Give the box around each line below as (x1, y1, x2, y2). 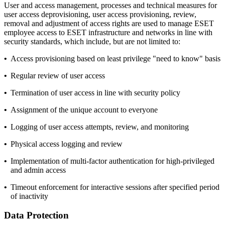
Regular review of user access (11, 71, 105, 80)
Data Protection (4, 210, 69, 221)
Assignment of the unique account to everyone (11, 105, 158, 114)
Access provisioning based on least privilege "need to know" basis (11, 54, 220, 63)
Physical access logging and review (11, 139, 123, 148)
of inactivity (11, 191, 48, 200)
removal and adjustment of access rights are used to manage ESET (4, 19, 214, 28)
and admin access (11, 165, 66, 174)
